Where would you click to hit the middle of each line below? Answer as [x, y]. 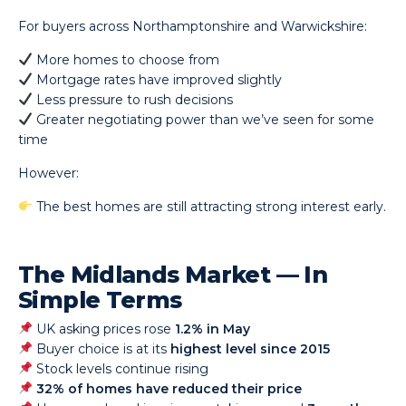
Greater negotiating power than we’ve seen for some [204, 120]
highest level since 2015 [251, 349]
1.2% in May [213, 329]
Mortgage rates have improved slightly [158, 80]
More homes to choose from [126, 60]
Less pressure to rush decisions [133, 100]
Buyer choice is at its [102, 349]
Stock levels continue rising [121, 369]
